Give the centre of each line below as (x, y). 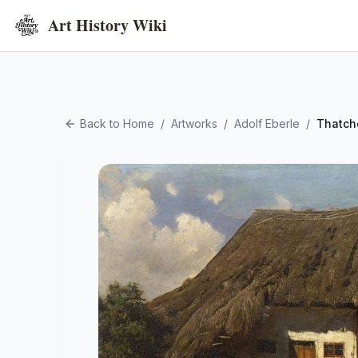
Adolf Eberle (267, 123)
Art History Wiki (107, 25)
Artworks (194, 123)
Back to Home (117, 123)
